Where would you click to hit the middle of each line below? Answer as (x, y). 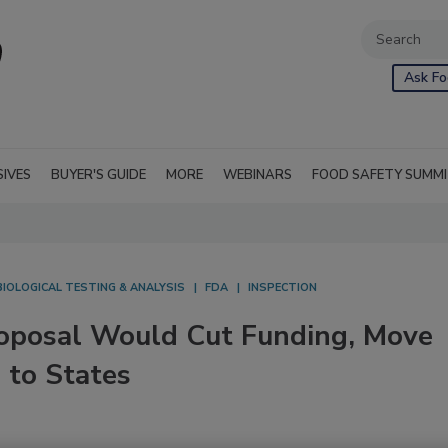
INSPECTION (282, 287)
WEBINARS (257, 175)
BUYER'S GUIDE (98, 175)
